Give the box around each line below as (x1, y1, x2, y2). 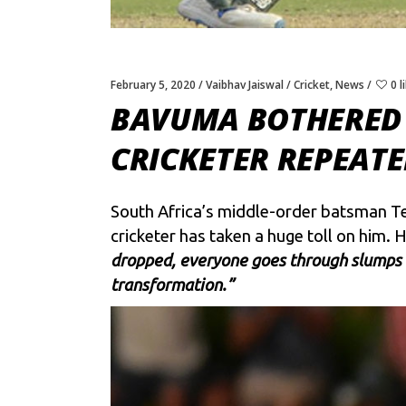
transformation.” (111, 275, 234, 295)
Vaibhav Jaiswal (206, 76, 284, 92)
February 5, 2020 (111, 76, 196, 92)
